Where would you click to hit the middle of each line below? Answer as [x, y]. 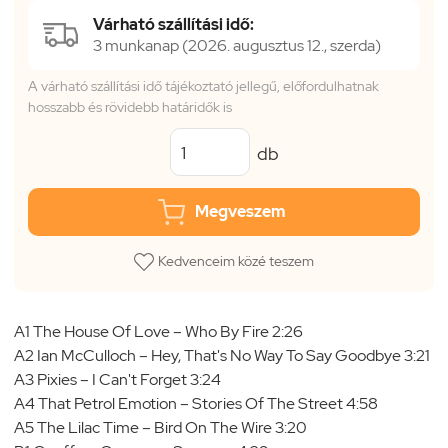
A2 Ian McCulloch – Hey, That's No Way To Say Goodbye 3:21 [222, 355]
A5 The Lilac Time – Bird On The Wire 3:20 [160, 427]
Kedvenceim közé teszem [236, 261]
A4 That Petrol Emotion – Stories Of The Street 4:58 [196, 403]
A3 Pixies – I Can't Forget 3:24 [117, 379]
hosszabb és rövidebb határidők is [130, 107]
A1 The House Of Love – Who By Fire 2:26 [158, 331]
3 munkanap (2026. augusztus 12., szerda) [237, 45]
